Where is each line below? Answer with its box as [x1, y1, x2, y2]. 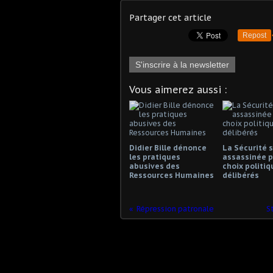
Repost [243, 30, 266, 40]
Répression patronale [136, 204, 214, 213]
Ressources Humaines [129, 170, 214, 180]
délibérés [222, 170, 259, 180]
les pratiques [129, 152, 180, 161]
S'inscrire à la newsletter [135, 59, 229, 69]
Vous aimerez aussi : [129, 83, 227, 96]
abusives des [129, 161, 180, 171]
